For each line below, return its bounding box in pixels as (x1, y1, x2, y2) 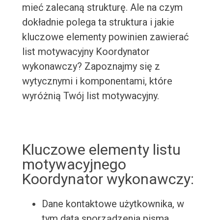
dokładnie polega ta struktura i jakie (22, 16, 174, 28)
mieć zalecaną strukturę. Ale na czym (22, 1, 183, 14)
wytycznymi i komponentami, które (22, 75, 172, 87)
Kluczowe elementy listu (22, 141, 181, 159)
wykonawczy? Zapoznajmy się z (22, 60, 160, 73)
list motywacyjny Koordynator (22, 46, 150, 58)
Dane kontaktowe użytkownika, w (41, 198, 184, 210)
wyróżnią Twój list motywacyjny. (22, 90, 159, 102)
